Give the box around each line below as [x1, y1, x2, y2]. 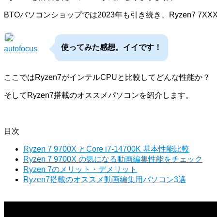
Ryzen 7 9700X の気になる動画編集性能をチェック [23, 155, 202, 163]
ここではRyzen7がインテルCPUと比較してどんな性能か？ [4, 73, 210, 81]
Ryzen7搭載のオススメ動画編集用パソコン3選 [23, 175, 186, 184]
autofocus [4, 44, 37, 53]
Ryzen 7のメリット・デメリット [23, 165, 137, 173]
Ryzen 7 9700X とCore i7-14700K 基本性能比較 [23, 144, 189, 153]
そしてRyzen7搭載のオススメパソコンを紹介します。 [4, 91, 193, 99]
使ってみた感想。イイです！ [61, 43, 162, 51]
